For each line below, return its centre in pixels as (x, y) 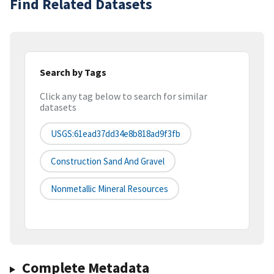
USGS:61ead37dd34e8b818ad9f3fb (116, 134)
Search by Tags (73, 72)
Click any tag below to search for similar (124, 96)
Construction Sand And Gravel (108, 161)
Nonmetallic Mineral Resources (109, 189)
